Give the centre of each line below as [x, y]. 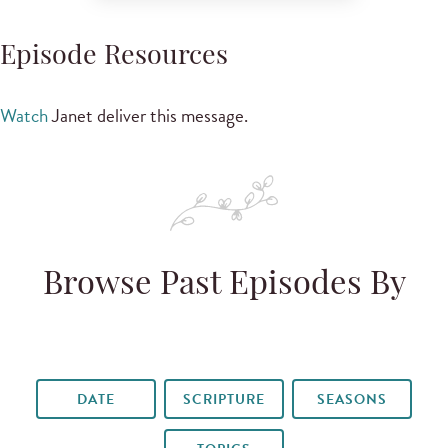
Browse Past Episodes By [224, 285]
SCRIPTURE [224, 399]
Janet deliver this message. [148, 115]
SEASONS [352, 399]
